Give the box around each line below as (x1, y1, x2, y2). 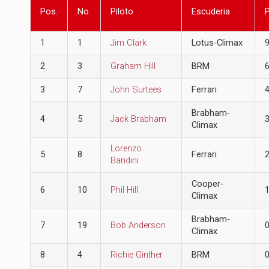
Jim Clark (110, 37, 147, 48)
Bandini (110, 155, 139, 166)
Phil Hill (110, 184, 138, 195)
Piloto (110, 6, 133, 17)
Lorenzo (110, 143, 142, 154)
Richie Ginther (110, 249, 163, 260)
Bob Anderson (110, 220, 166, 231)
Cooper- (191, 178, 223, 189)
